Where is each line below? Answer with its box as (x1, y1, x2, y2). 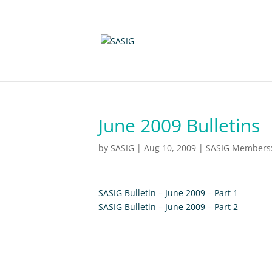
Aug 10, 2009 (144, 142, 196, 154)
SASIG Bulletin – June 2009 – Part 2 (98, 201, 238, 212)
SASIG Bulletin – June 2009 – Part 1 (98, 187, 238, 199)
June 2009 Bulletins (98, 113, 260, 138)
